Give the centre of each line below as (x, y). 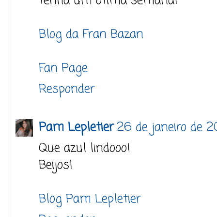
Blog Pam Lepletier (90, 199)
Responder (67, 89)
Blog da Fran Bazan (91, 34)
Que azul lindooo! (85, 148)
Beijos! (56, 165)
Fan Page (63, 68)
